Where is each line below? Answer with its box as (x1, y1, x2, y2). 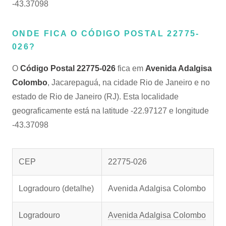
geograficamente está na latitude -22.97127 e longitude (12, 106, 209, 115)
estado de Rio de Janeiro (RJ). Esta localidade (12, 92, 179, 101)
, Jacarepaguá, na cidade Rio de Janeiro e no (47, 78, 210, 87)
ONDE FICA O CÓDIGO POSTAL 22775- (12, 29, 200, 38)
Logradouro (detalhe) (19, 184, 94, 193)
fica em (116, 64, 145, 73)
